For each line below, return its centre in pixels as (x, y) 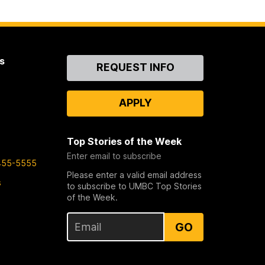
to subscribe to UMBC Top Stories (135, 186)
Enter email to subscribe (114, 156)
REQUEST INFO (135, 67)
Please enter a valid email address (135, 175)
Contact (87, 61)
